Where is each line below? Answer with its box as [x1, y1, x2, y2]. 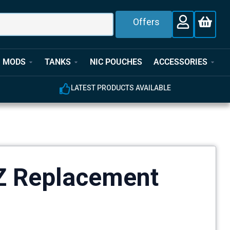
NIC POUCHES [90, 57, 142, 67]
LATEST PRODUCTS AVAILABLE [71, 83, 171, 92]
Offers [133, 16, 160, 27]
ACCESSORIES [154, 57, 208, 67]
